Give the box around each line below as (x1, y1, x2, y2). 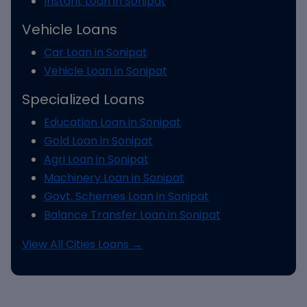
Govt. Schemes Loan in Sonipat (44, 188, 209, 204)
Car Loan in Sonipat (44, 45, 147, 60)
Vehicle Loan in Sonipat (44, 63, 167, 79)
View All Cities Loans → (22, 236, 143, 252)
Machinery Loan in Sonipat (44, 170, 184, 186)
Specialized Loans (22, 90, 145, 109)
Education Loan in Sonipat (44, 114, 181, 130)
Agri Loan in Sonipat (44, 151, 149, 167)
